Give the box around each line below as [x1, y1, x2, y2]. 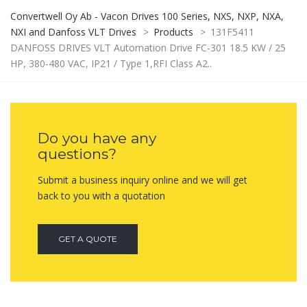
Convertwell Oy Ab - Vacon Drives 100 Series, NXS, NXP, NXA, [10, 10, 284, 23]
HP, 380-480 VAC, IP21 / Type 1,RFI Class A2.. [10, 57, 212, 71]
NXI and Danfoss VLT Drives [10, 25, 136, 39]
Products [153, 25, 193, 39]
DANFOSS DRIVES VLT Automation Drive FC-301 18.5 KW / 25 [10, 41, 286, 55]
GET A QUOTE [58, 234, 117, 245]
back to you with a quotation [38, 189, 165, 203]
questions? [38, 145, 116, 163]
